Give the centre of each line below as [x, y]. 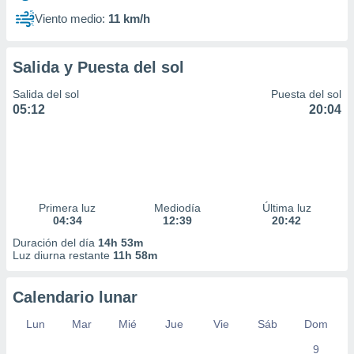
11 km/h [129, 19]
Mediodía [177, 208]
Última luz [286, 208]
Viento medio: [70, 19]
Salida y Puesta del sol [98, 67]
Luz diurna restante [63, 255]
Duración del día [55, 243]
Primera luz [68, 208]
